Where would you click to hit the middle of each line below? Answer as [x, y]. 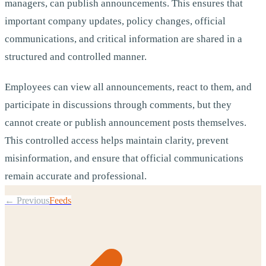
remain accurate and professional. [76, 176]
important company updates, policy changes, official [115, 21]
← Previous [27, 200]
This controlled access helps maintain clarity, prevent [117, 140]
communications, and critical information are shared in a [123, 39]
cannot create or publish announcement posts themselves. [126, 123]
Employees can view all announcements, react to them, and [128, 87]
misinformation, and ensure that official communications [124, 158]
